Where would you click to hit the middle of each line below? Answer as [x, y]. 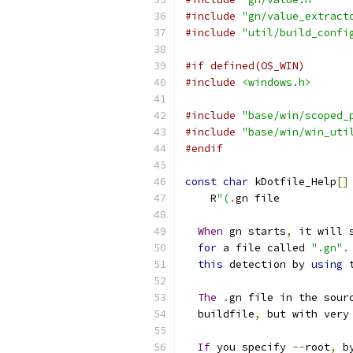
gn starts [255, 231]
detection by [267, 264]
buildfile [220, 314]
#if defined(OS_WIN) [245, 66]
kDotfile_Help [292, 182]
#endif [204, 149]
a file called [264, 248]
